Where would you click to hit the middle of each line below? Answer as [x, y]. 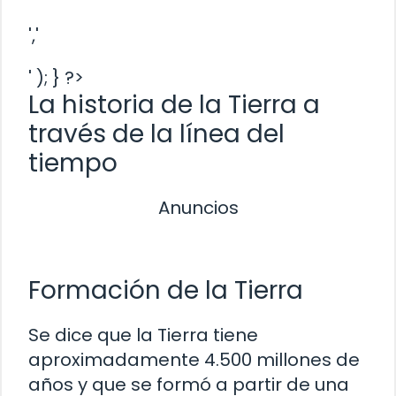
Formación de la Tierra [166, 290]
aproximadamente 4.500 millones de [194, 359]
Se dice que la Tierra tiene [143, 335]
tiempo [73, 163]
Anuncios [198, 207]
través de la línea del [156, 133]
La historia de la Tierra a [174, 104]
